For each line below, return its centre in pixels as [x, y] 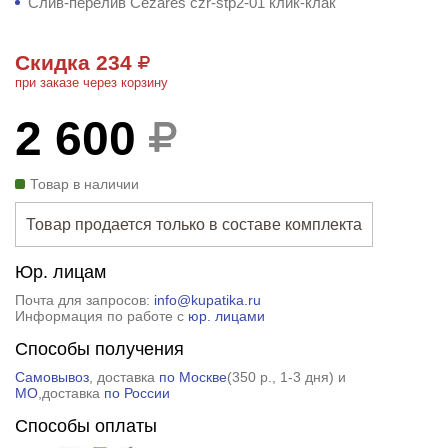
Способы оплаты [85, 425]
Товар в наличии [84, 183]
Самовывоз [51, 376]
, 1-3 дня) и [308, 376]
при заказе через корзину [91, 82]
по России [136, 392]
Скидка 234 [76, 62]
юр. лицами [226, 315]
